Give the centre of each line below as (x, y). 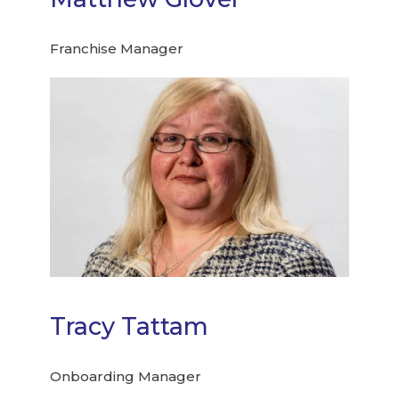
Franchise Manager (117, 48)
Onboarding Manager (126, 376)
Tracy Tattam (130, 326)
